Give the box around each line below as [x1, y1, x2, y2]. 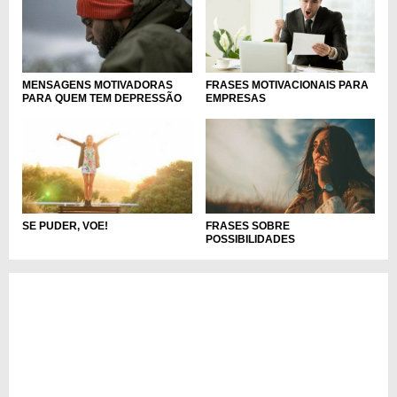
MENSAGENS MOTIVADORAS [22, 78, 173, 91]
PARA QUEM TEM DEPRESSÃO [22, 91, 182, 105]
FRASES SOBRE [205, 220, 290, 233]
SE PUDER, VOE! [22, 220, 108, 233]
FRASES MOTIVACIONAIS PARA [205, 78, 369, 91]
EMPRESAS [205, 91, 266, 105]
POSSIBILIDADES [205, 233, 295, 246]
